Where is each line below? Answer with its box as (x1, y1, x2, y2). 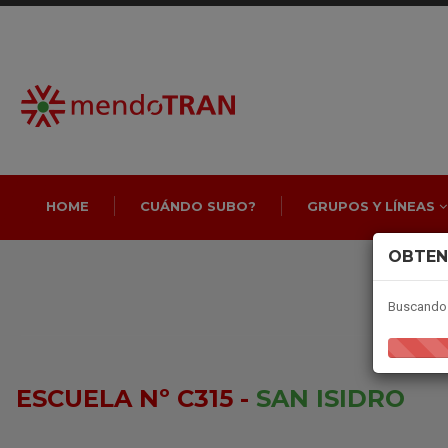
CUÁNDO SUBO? (139, 198, 256, 214)
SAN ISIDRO (255, 384, 405, 413)
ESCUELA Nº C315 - (15, 384, 256, 413)
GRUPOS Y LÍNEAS (306, 198, 439, 214)
